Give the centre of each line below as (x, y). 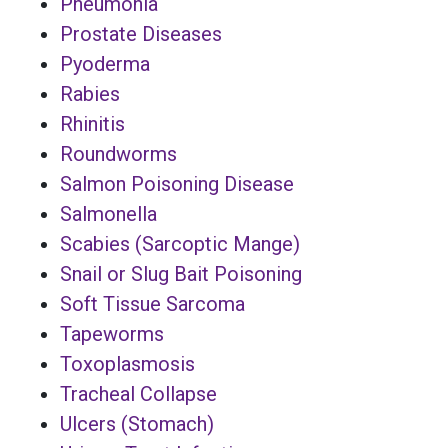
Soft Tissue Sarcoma (152, 303)
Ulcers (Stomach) (137, 423)
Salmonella (108, 213)
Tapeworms (112, 333)
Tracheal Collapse (138, 393)
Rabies (90, 93)
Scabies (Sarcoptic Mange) (180, 243)
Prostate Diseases (141, 33)
